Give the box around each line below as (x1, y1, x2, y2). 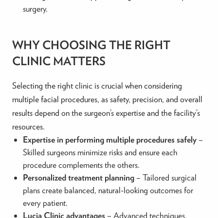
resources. (12, 121, 45, 132)
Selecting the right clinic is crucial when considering (12, 80, 182, 91)
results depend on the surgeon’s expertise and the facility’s (12, 108, 200, 118)
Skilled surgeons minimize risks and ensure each (22, 147, 178, 158)
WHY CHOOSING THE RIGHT (12, 38, 170, 52)
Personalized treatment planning (22, 172, 134, 183)
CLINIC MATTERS (12, 54, 106, 68)
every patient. (22, 198, 68, 208)
